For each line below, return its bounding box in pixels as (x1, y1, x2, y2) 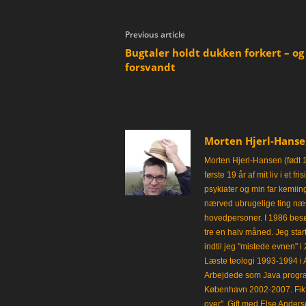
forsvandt (124, 60, 176, 74)
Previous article (124, 29, 185, 40)
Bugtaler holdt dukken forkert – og (124, 46, 304, 59)
